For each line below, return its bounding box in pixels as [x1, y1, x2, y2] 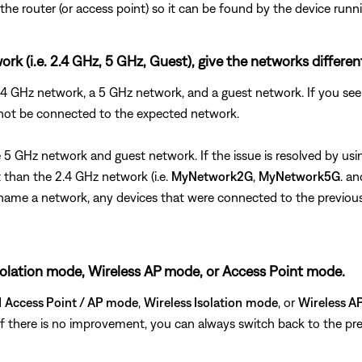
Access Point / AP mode [5, 294, 138, 309]
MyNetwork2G [171, 168, 253, 183]
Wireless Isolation [144, 294, 242, 309]
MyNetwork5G [259, 168, 340, 183]
